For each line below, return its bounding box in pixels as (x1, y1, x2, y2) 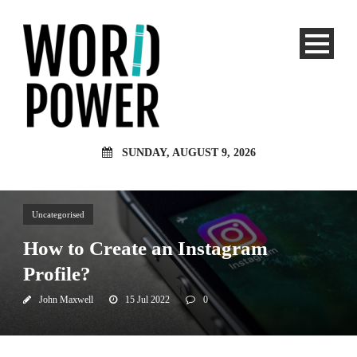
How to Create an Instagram (23, 237, 268, 259)
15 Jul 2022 (125, 294, 170, 305)
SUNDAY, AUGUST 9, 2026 (121, 147, 256, 159)
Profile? (23, 263, 91, 284)
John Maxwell (39, 294, 93, 305)
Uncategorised (32, 210, 84, 219)
